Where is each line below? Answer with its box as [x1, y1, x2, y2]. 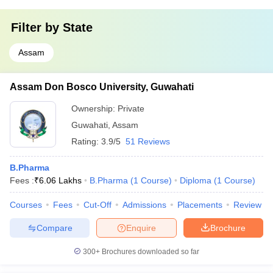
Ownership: [71, 104, 118, 113]
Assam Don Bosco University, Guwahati [10, 82, 194, 92]
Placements [177, 200, 222, 210]
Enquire [126, 222, 156, 233]
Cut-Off [83, 200, 112, 210]
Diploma [180, 175, 211, 185]
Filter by [11, 21, 63, 34]
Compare [36, 222, 73, 233]
